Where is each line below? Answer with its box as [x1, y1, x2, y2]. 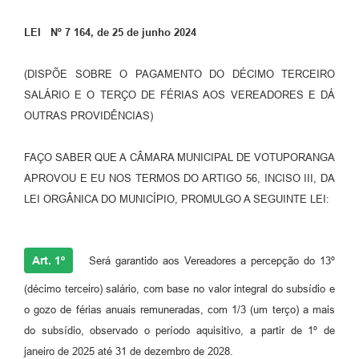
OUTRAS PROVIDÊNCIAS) [24, 110, 153, 123]
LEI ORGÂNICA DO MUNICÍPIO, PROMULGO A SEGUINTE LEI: [24, 193, 329, 206]
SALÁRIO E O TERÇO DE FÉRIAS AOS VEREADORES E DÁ [24, 89, 335, 102]
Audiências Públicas [16, 83, 108, 94]
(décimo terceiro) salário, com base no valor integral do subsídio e [24, 283, 335, 296]
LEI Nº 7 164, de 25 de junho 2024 [24, 26, 196, 39]
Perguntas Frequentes [16, 19, 119, 30]
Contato [16, 271, 54, 282]
